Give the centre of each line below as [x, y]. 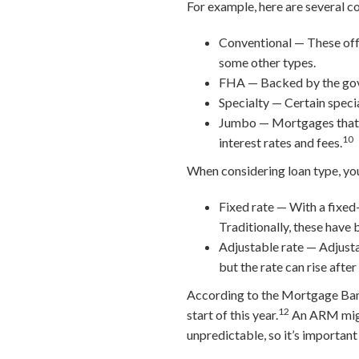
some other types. [268, 62]
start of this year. [233, 315]
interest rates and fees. [281, 142]
